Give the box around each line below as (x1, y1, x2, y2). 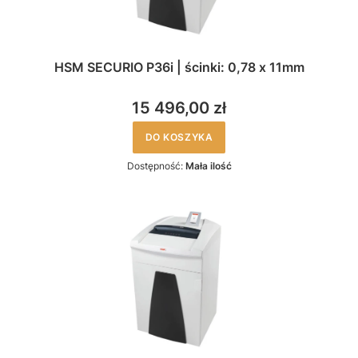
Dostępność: (126, 160, 185, 172)
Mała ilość (185, 160, 232, 172)
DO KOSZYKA (145, 131, 213, 143)
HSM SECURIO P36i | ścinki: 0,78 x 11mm (54, 59, 304, 75)
